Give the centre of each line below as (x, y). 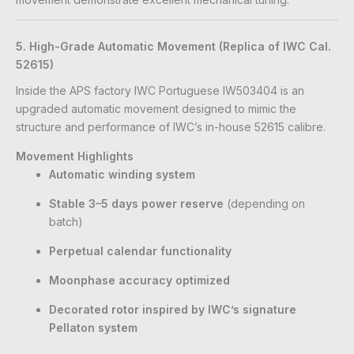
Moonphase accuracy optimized (139, 281)
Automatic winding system (122, 175)
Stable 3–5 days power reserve (136, 204)
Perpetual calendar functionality (140, 251)
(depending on (264, 204)
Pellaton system (93, 328)
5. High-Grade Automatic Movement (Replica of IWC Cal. (173, 47)
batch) (66, 222)
